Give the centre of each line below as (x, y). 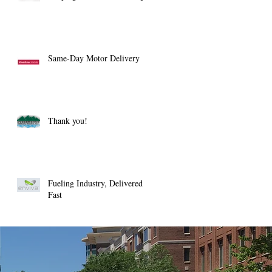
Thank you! (68, 121)
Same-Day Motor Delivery (94, 58)
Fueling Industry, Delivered (95, 183)
